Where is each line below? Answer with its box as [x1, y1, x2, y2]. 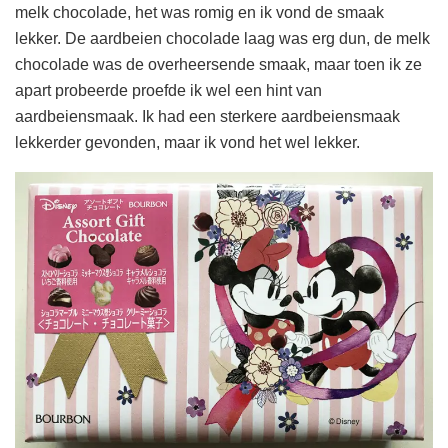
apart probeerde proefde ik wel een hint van [15, 81, 322, 99]
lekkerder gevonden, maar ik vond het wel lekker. [15, 133, 360, 151]
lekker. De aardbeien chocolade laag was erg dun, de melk [15, 29, 430, 47]
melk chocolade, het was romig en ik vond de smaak [15, 3, 384, 21]
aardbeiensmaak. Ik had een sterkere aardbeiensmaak [15, 107, 400, 125]
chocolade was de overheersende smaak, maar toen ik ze [15, 55, 422, 73]
